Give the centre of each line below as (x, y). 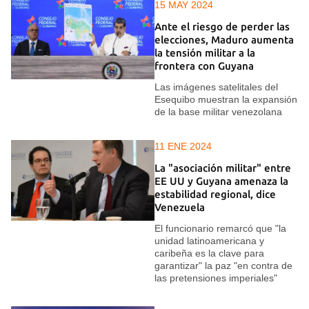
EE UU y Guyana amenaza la (221, 181)
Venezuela (180, 207)
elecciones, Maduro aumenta (224, 39)
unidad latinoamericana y (209, 241)
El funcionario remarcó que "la (220, 229)
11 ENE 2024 (183, 147)
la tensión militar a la (205, 52)
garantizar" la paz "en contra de (223, 266)
